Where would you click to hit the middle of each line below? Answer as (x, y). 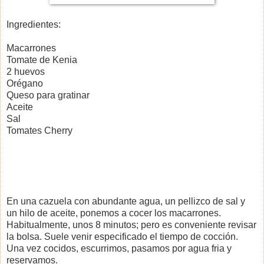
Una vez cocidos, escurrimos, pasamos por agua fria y (119, 248)
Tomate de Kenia (42, 60)
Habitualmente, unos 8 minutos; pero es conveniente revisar (131, 225)
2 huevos (26, 71)
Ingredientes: (34, 24)
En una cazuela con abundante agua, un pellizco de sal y (126, 201)
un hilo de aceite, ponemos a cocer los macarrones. (114, 213)
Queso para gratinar (48, 95)
